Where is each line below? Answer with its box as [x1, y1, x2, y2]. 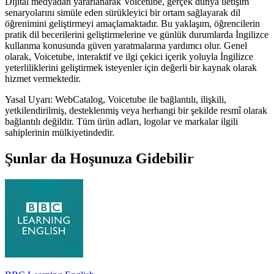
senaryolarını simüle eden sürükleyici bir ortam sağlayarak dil [5, 7, 240, 18]
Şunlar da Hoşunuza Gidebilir [5, 150, 194, 166]
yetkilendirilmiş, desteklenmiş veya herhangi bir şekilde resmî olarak [5, 105, 267, 116]
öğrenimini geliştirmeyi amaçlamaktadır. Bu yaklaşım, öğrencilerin [5, 18, 260, 29]
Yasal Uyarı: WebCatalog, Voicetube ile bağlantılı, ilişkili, [5, 94, 226, 105]
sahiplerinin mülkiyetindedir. [5, 127, 114, 138]
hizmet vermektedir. [5, 73, 81, 84]
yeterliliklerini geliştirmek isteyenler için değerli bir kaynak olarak [5, 62, 257, 73]
